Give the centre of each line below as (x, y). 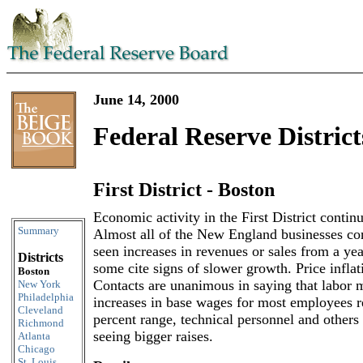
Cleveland (41, 310)
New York (39, 284)
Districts (41, 257)
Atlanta (34, 336)
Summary (38, 231)
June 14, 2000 (136, 100)
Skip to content (36, 214)
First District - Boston (184, 190)
